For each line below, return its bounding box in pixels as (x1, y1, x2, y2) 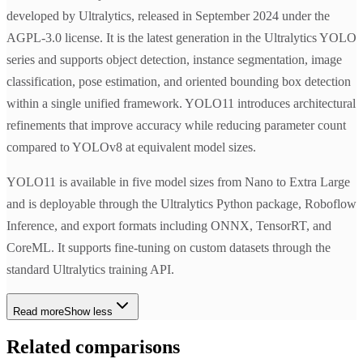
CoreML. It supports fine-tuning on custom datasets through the (6, 241, 331, 255)
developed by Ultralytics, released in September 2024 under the (6, 9, 330, 23)
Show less (64, 305, 113, 318)
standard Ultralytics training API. (6, 263, 174, 277)
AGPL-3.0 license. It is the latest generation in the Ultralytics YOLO (6, 31, 357, 45)
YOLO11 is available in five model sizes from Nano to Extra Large (6, 175, 350, 190)
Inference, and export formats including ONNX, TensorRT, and (6, 219, 331, 233)
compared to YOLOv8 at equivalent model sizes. (6, 140, 256, 155)
